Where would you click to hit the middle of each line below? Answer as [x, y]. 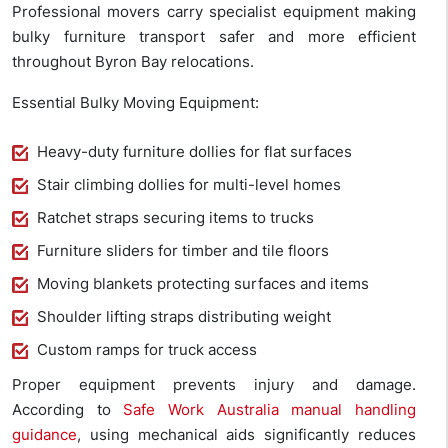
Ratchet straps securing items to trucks [175, 218]
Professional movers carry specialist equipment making [214, 12]
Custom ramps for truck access [147, 350]
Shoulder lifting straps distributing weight [184, 317]
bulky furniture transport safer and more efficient [214, 37]
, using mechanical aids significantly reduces [246, 435]
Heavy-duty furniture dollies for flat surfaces [194, 152]
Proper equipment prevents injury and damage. [214, 385]
